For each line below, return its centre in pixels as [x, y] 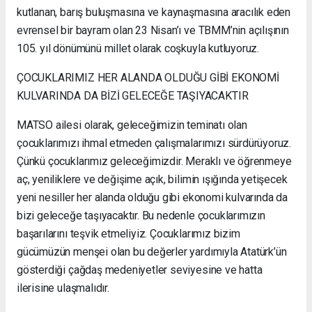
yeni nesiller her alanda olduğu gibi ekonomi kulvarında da [152, 197]
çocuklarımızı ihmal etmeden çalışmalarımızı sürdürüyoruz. [154, 143]
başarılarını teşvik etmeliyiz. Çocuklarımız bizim [128, 233]
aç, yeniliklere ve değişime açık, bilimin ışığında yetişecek [152, 179]
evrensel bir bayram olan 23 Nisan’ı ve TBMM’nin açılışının [153, 30]
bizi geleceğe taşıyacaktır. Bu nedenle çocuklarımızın [141, 215]
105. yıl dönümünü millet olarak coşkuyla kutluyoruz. [138, 48]
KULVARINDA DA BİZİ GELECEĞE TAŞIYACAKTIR [133, 95]
